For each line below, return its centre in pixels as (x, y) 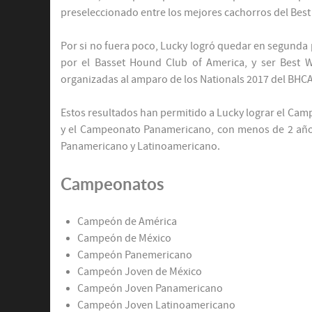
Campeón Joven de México (140, 272)
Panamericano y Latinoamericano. (141, 147)
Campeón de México (124, 239)
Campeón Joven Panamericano (150, 289)
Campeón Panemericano (135, 255)
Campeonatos (112, 184)
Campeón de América (127, 222)
